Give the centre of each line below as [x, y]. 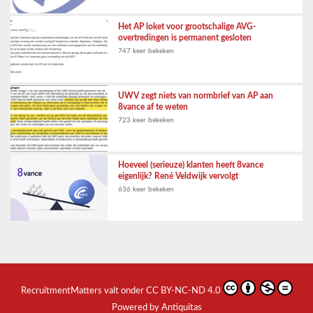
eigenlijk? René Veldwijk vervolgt [179, 176]
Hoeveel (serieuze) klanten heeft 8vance [191, 165]
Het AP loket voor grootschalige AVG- [187, 27]
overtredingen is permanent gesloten [185, 38]
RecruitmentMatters [61, 291]
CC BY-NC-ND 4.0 [183, 291]
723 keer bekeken [146, 121]
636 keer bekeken [146, 190]
